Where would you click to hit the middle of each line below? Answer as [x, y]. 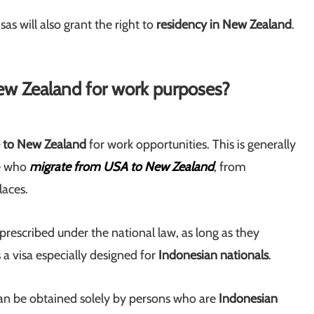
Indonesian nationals [213, 255]
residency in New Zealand [223, 25]
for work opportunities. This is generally [192, 145]
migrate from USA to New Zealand [122, 167]
